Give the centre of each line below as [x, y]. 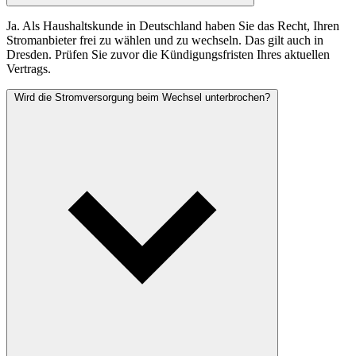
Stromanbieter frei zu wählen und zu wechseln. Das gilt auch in [165, 41]
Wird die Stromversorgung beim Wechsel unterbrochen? [142, 98]
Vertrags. [29, 69]
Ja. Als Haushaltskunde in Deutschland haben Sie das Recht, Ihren [173, 26]
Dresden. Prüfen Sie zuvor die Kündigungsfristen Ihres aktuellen [168, 55]
